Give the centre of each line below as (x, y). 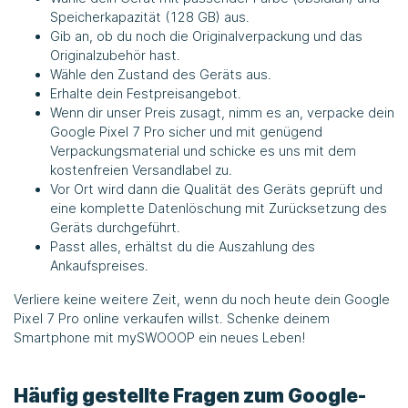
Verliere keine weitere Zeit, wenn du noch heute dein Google (202, 299)
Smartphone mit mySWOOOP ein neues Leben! (159, 337)
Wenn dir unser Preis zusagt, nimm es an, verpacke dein (222, 112)
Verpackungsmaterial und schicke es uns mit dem (203, 150)
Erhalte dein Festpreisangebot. (146, 93)
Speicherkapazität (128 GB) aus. (150, 16)
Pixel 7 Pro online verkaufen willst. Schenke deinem (172, 318)
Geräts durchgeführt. (115, 227)
